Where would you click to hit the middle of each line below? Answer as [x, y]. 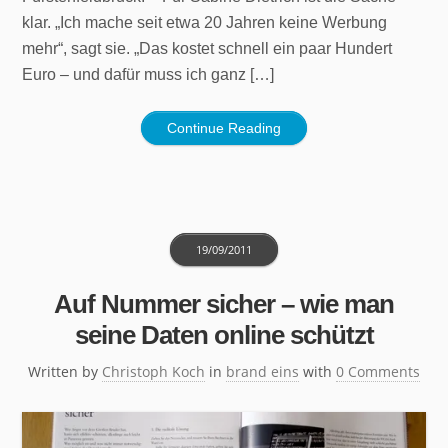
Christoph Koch [153, 371]
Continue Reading [224, 127]
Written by [65, 371]
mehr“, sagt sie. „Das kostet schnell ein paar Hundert [207, 48]
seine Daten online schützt [224, 334]
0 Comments [378, 371]
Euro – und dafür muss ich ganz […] [148, 74]
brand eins [262, 371]
